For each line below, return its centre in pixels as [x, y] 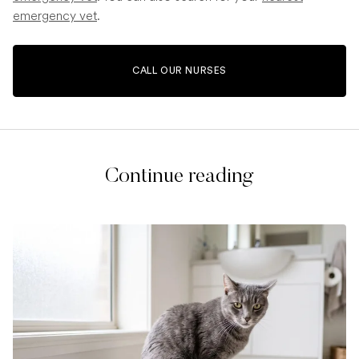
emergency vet [55, 16]
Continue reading [179, 177]
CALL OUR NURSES [179, 71]
